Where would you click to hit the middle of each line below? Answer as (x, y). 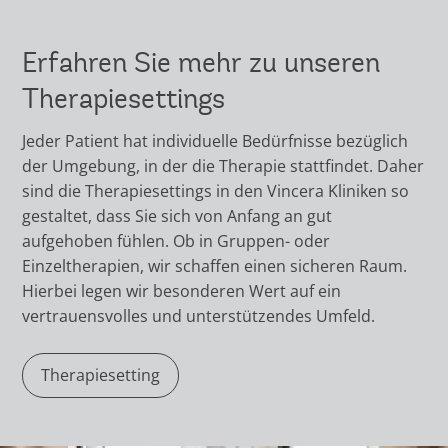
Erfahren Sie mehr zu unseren (201, 62)
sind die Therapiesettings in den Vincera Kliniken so (216, 190)
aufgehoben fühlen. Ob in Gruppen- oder (176, 240)
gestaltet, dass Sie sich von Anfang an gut (177, 215)
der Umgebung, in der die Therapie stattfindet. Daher (223, 165)
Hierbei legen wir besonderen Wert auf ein (182, 290)
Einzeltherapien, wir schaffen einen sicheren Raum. (215, 265)
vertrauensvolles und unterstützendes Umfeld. (199, 315)
